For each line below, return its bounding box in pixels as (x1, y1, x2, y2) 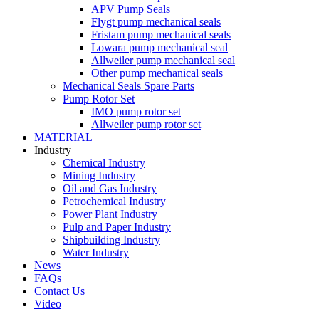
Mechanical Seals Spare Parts (63, 80, 194, 92)
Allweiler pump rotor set (91, 118, 201, 130)
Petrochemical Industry (63, 195, 166, 207)
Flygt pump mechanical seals (91, 16, 221, 28)
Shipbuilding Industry (63, 234, 160, 246)
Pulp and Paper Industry (63, 221, 171, 233)
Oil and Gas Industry (63, 182, 157, 194)
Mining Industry (63, 169, 135, 182)
